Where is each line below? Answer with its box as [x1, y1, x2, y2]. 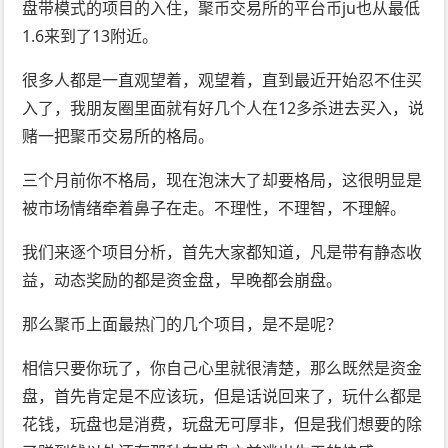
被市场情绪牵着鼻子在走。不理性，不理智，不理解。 [22, 197, 407, 220]
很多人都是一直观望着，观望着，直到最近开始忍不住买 [22, 69, 423, 92]
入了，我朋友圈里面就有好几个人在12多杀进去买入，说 [22, 97, 425, 120]
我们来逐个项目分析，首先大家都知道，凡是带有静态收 [22, 241, 423, 264]
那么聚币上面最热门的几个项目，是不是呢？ [22, 313, 343, 336]
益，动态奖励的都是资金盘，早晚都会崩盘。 [22, 269, 343, 292]
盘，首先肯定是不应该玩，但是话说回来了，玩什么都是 [22, 385, 423, 408]
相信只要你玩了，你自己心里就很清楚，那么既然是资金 [22, 357, 423, 380]
